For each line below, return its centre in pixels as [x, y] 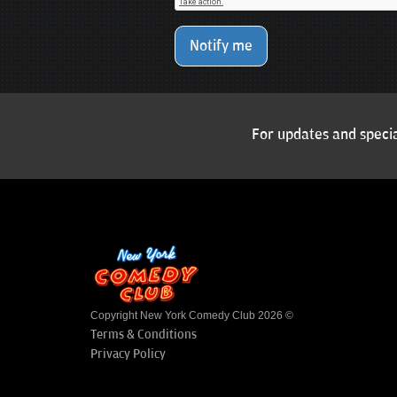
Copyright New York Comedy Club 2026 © [192, 316]
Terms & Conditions [144, 335]
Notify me [221, 46]
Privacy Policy [128, 354]
